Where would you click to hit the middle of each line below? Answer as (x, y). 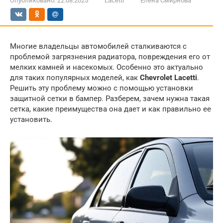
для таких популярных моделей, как (75, 78)
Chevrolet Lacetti (168, 78)
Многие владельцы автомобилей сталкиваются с (98, 46)
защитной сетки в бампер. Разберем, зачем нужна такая (110, 99)
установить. (31, 119)
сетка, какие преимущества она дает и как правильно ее (111, 109)
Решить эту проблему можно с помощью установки (102, 88)
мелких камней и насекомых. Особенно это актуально (107, 67)
